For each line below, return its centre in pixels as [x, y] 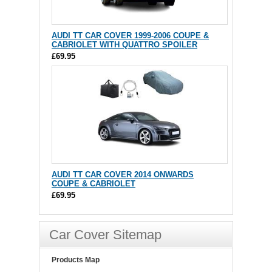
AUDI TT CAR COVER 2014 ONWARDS [123, 175]
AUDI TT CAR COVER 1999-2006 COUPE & [130, 36]
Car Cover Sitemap [105, 235]
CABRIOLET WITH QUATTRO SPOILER [124, 45]
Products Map [76, 260]
